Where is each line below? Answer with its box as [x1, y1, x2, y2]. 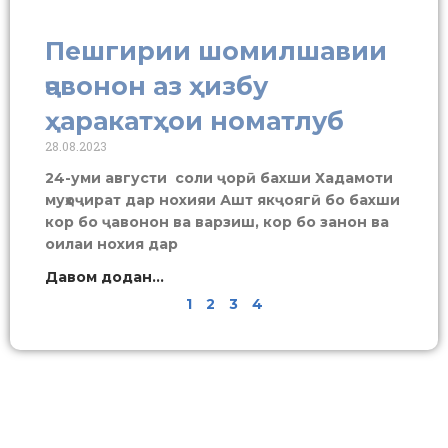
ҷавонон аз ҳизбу [45, 70, 268, 101]
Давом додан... [45, 267, 164, 286]
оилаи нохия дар [45, 234, 178, 253]
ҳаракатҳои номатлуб [45, 105, 344, 136]
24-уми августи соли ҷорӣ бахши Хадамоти [45, 168, 393, 187]
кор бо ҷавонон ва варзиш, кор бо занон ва [45, 212, 389, 231]
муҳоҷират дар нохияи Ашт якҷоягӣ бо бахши [45, 190, 400, 209]
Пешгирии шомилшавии [45, 35, 387, 66]
